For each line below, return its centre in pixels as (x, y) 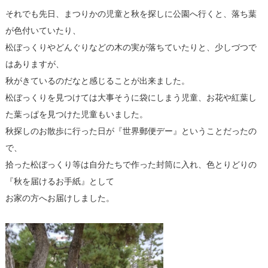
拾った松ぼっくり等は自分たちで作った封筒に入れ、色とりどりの (131, 165)
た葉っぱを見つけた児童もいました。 (76, 115)
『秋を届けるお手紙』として (60, 182)
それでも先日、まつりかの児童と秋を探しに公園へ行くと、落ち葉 (131, 14)
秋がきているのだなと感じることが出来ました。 (97, 81)
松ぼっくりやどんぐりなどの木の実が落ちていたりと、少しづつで (131, 48)
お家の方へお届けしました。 (60, 198)
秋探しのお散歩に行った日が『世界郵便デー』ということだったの (131, 131)
